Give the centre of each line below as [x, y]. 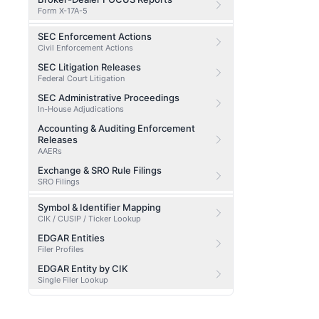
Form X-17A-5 [63, 11]
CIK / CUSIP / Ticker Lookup [89, 219]
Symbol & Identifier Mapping [99, 207]
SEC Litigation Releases [89, 67]
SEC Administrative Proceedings [109, 98]
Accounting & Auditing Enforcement [116, 128]
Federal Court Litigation [81, 78]
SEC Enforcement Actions [95, 36]
